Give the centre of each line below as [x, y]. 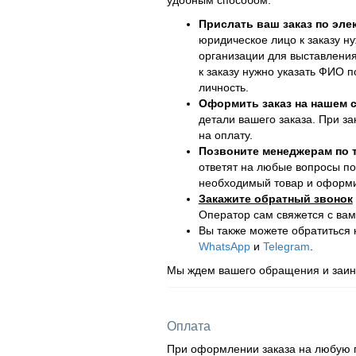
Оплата [188, 327]
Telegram [286, 247]
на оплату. [225, 135]
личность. [223, 88]
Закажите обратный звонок [275, 199]
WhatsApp [224, 247]
